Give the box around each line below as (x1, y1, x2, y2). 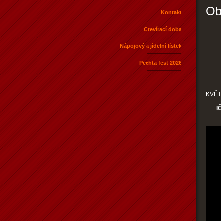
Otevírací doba (144, 26, 182, 32)
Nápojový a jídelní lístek (120, 42, 182, 49)
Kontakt (161, 9, 182, 15)
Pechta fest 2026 (139, 59, 182, 66)
